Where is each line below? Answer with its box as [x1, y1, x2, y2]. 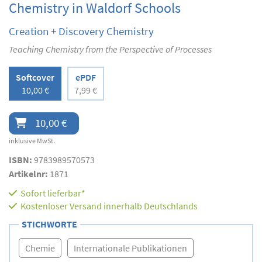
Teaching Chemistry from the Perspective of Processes [9, 43, 212, 55]
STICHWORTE [22, 218, 77, 230]
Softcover [16, 71, 54, 83]
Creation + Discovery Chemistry [9, 24, 154, 38]
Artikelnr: [9, 167, 50, 180]
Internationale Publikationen [74, 242, 187, 254]
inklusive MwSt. [9, 136, 55, 145]
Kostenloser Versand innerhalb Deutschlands [20, 199, 198, 212]
